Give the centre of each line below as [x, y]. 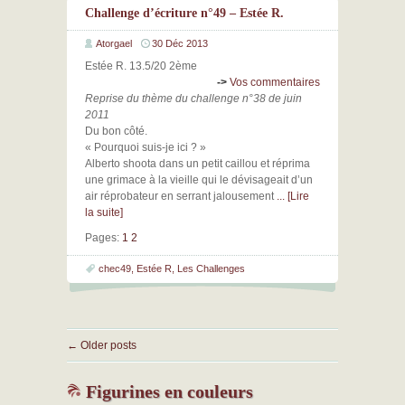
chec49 [115, 268]
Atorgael [114, 43]
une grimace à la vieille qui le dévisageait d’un [199, 180]
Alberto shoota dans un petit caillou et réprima [198, 164]
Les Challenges [211, 268]
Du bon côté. [116, 131]
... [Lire [293, 196]
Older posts [107, 345]
